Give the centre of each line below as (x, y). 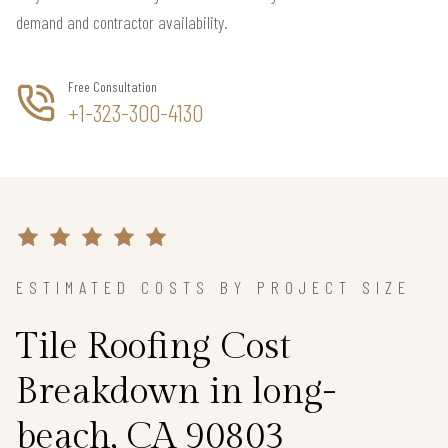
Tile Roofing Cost (153, 346)
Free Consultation (112, 86)
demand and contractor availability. (122, 21)
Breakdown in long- (176, 391)
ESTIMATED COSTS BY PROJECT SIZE (213, 286)
